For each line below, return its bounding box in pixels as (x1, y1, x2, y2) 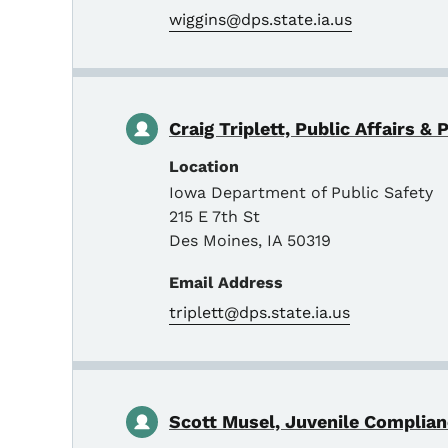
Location (169, 156, 239, 176)
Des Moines (169, 230, 258, 250)
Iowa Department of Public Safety (169, 182, 433, 202)
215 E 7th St (169, 206, 260, 226)
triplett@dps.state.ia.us (169, 302, 350, 322)
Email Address (169, 272, 283, 292)
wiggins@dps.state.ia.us (169, 9, 352, 29)
